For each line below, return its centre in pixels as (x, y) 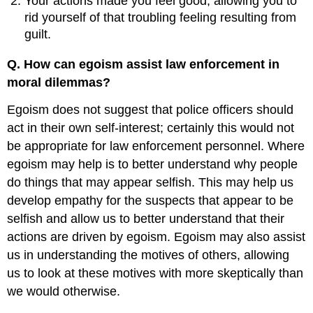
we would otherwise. (64, 291)
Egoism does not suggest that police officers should (151, 109)
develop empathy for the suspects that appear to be (151, 200)
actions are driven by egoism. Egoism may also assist (156, 236)
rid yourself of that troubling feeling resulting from (161, 18)
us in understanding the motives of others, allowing (148, 255)
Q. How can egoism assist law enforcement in (144, 64)
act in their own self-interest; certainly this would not (151, 128)
